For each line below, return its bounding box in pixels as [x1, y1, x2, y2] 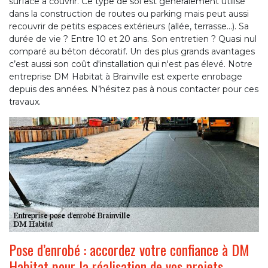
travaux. [9, 96, 41, 108]
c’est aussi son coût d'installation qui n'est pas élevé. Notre [9, 59, 252, 70]
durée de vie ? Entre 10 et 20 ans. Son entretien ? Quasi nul [9, 33, 257, 45]
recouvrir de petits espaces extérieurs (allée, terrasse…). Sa [9, 21, 249, 32]
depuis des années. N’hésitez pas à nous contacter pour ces [9, 84, 258, 95]
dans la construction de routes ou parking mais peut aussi [9, 8, 249, 20]
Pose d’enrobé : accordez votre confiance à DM [9, 239, 249, 261]
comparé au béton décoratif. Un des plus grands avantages [9, 46, 255, 57]
